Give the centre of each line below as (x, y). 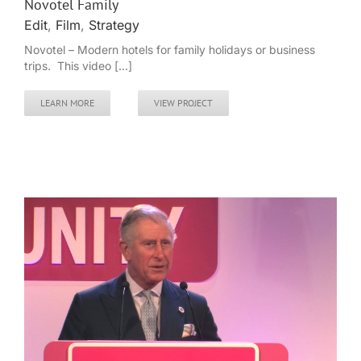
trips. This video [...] (78, 66)
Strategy (114, 25)
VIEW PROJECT (183, 103)
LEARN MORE (67, 103)
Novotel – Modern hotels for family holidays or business (170, 50)
